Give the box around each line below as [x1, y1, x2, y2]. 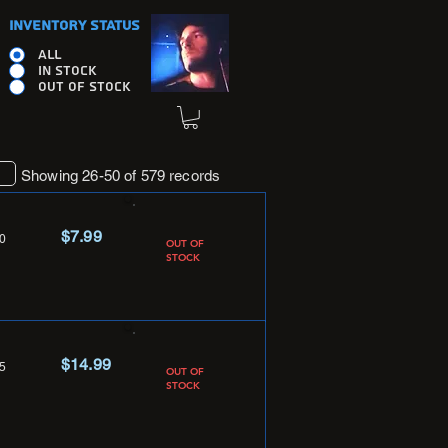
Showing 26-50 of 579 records [21, 166, 221, 184]
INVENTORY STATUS [9, 16, 140, 36]
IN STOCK [38, 62, 97, 80]
